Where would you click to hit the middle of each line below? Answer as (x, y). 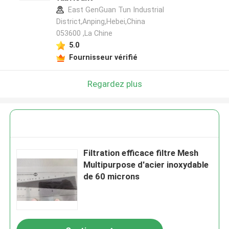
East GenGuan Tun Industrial (115, 10)
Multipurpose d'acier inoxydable (146, 165)
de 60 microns (112, 177)
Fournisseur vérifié (103, 57)
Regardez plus (114, 84)
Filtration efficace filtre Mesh (141, 153)
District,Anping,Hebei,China (100, 22)
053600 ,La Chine (84, 33)
